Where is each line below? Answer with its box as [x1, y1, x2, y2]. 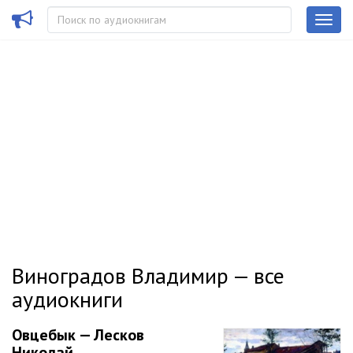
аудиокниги [12, 284, 123, 314]
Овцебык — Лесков [12, 325, 144, 345]
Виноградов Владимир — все [12, 261, 284, 290]
